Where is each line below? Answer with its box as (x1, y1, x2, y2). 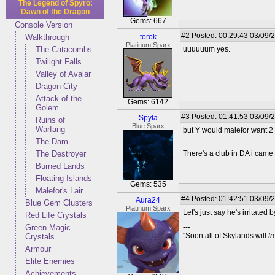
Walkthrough (25, 33, 69, 42)
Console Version (15, 20, 72, 29)
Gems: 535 (130, 180, 166, 188)
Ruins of (36, 115, 65, 125)
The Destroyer (36, 149, 86, 158)
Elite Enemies (25, 257, 75, 266)
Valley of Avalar (36, 69, 91, 79)
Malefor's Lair (36, 186, 83, 195)
